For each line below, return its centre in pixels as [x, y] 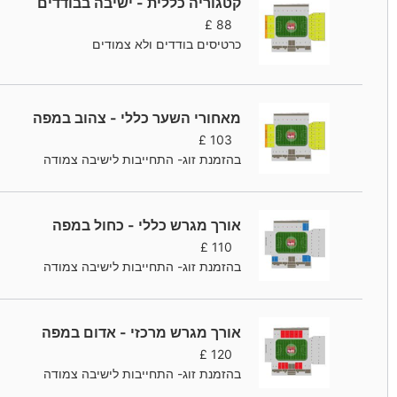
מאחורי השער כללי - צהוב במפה [137, 118]
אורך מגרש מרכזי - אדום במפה [142, 333]
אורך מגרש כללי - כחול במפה [147, 226]
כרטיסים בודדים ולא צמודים [167, 44]
